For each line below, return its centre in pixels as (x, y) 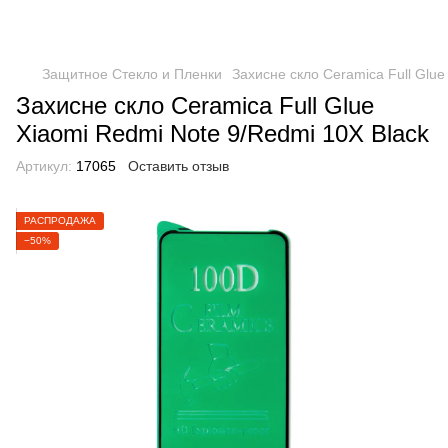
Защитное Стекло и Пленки (132, 74)
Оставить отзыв (178, 166)
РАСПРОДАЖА (60, 220)
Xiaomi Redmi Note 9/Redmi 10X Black (222, 133)
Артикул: (44, 166)
